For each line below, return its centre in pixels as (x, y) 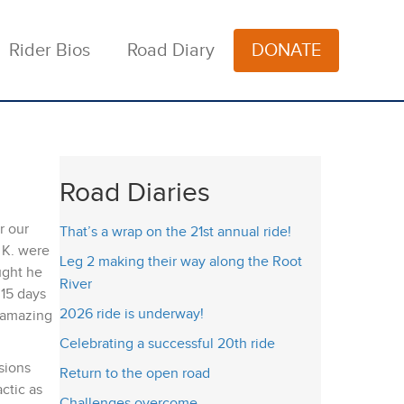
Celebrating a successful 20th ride (167, 344)
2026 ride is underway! (132, 314)
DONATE (286, 50)
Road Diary (171, 50)
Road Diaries (135, 193)
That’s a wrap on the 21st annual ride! (175, 232)
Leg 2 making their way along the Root (181, 262)
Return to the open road (135, 374)
